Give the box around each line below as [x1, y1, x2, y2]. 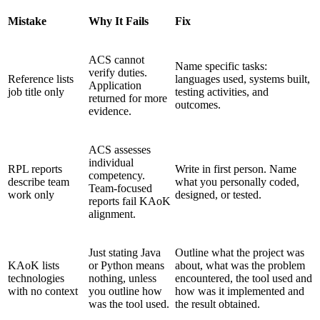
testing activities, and [175, 85, 269, 98]
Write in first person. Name [175, 162, 296, 175]
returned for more [89, 91, 167, 104]
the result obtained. [175, 297, 260, 310]
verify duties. [89, 66, 147, 79]
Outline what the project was [175, 246, 304, 259]
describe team [8, 175, 69, 188]
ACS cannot [89, 53, 144, 66]
